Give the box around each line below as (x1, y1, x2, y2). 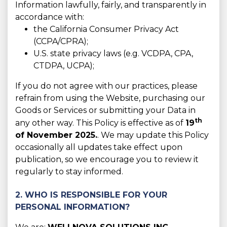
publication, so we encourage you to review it (15, 155, 199, 165)
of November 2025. (15, 130, 97, 140)
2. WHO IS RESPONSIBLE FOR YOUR (15, 190, 167, 200)
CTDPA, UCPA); (33, 61, 94, 70)
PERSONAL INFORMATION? (15, 202, 130, 212)
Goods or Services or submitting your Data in (15, 105, 196, 115)
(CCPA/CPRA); (33, 36, 88, 46)
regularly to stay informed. (15, 167, 123, 177)
